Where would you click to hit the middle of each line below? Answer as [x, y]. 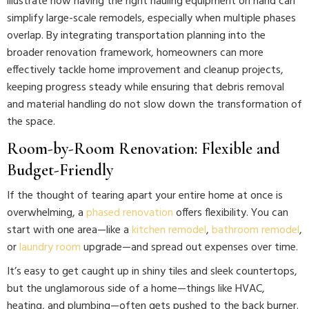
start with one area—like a [69, 230]
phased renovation [130, 213]
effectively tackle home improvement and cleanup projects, [145, 70]
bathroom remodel [256, 230]
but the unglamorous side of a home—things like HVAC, [136, 289]
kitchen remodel [169, 230]
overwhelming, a [47, 213]
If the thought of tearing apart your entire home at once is [145, 196]
